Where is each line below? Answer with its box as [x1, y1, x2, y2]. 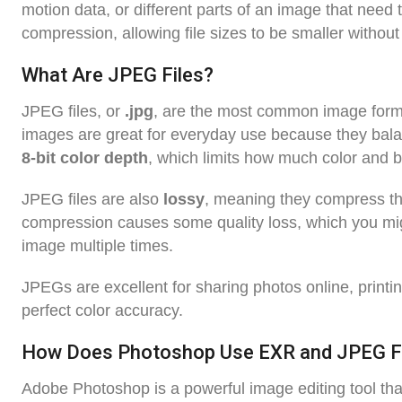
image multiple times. [22, 237, 173, 256]
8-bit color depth [22, 149, 148, 168]
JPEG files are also [22, 190, 163, 209]
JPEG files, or [22, 102, 125, 121]
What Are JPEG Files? [22, 64, 214, 87]
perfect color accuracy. [22, 301, 183, 320]
